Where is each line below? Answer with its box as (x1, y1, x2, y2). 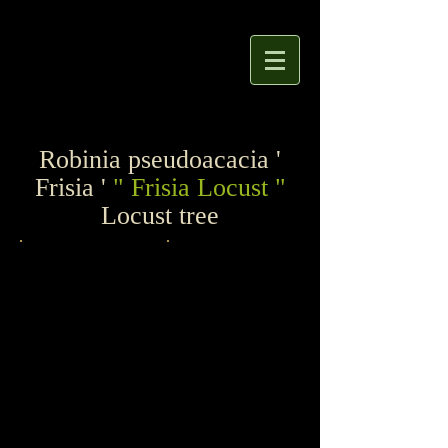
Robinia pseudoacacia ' (39, 145, 281, 174)
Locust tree (101, 201, 219, 230)
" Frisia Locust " (112, 173, 286, 202)
